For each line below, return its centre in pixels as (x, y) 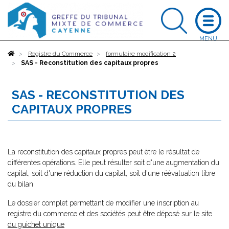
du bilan (20, 184)
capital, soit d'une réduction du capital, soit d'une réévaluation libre (111, 173)
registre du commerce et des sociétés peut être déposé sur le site (110, 214)
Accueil (25, 54)
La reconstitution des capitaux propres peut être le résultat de (104, 152)
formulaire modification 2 (141, 54)
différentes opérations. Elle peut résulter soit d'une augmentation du (113, 163)
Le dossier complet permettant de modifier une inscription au (103, 203)
